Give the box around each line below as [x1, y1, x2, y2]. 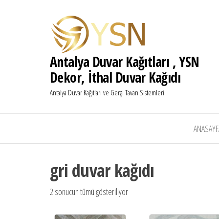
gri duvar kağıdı [50, 158, 154, 182]
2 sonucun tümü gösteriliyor [50, 186, 128, 197]
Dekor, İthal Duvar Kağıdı [50, 68, 180, 87]
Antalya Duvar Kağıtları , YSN [50, 52, 199, 71]
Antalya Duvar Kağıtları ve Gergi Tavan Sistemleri [50, 88, 164, 97]
